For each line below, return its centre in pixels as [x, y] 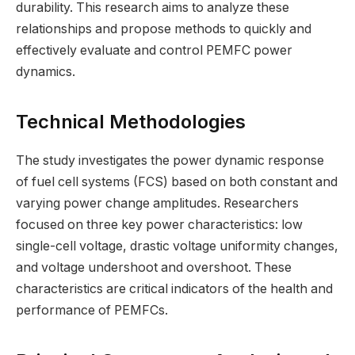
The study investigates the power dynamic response [170, 161]
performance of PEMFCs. [92, 311]
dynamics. [46, 72]
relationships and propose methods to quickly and [164, 29]
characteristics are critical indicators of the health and [174, 289]
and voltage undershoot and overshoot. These [154, 268]
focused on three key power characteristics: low [159, 225]
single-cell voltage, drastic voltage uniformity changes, [177, 246]
